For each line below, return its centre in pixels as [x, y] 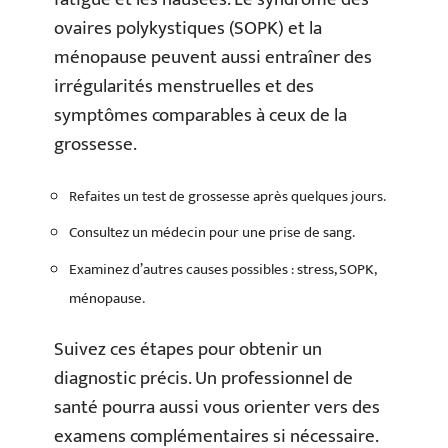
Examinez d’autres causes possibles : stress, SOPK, [222, 269]
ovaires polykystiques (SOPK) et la [188, 29]
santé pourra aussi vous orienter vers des [217, 408]
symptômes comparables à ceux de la [200, 116]
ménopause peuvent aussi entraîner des [213, 58]
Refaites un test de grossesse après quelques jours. [227, 196]
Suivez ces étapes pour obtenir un [188, 350]
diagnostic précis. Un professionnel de [203, 379]
